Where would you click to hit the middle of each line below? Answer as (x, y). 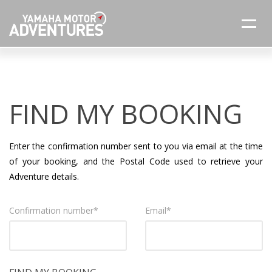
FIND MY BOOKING (126, 114)
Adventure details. (44, 176)
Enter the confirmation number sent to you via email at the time (136, 146)
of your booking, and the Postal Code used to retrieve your (136, 161)
